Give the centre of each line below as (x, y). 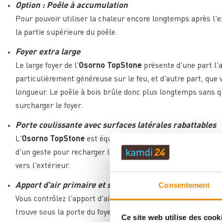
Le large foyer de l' (47, 66)
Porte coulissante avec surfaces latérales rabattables (116, 125)
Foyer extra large (48, 52)
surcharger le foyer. (49, 106)
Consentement (184, 185)
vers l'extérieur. (43, 166)
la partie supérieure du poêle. (67, 32)
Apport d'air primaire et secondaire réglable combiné (115, 185)
